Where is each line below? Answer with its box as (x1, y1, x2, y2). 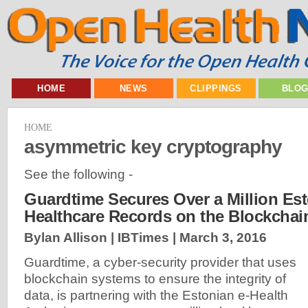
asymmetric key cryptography (24, 135, 282, 157)
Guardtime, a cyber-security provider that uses (24, 255, 296, 270)
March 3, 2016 (179, 230, 267, 245)
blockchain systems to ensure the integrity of (24, 272, 286, 287)
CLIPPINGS (190, 83, 242, 93)
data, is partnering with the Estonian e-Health (24, 288, 288, 303)
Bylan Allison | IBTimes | (24, 230, 179, 245)
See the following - (24, 166, 133, 181)
